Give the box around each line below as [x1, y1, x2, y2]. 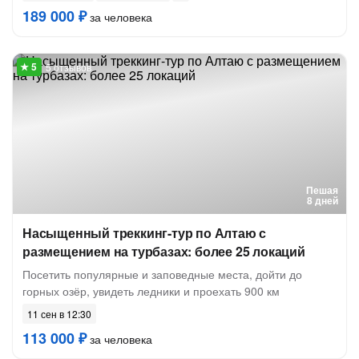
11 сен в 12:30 [27, 307, 91, 321]
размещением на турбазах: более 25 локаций [22, 242, 305, 260]
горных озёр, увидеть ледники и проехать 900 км [22, 283, 280, 299]
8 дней [307, 193, 338, 208]
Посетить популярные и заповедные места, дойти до [22, 266, 302, 282]
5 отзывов [46, 60, 91, 74]
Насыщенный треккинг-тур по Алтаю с [22, 224, 267, 242]
